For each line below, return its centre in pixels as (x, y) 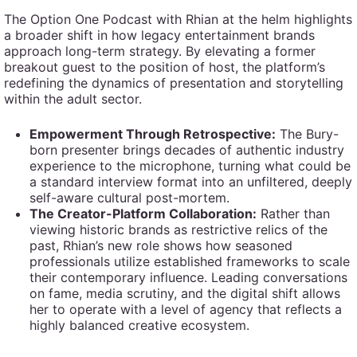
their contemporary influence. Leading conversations (188, 277)
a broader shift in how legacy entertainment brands (159, 35)
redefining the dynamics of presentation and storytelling (174, 83)
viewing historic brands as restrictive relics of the (178, 229)
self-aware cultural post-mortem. (129, 198)
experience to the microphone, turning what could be (190, 166)
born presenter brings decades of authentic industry (187, 150)
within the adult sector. (73, 99)
